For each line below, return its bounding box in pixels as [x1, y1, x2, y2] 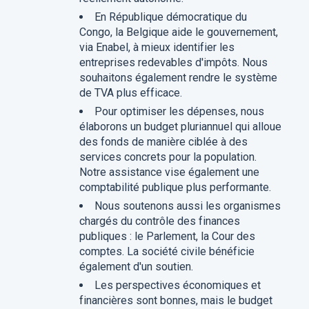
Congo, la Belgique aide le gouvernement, [79, 26, 278, 39]
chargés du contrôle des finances [79, 215, 240, 228]
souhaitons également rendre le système [79, 71, 277, 84]
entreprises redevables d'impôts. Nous [79, 56, 268, 69]
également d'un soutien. [79, 260, 193, 273]
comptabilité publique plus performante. [79, 181, 271, 194]
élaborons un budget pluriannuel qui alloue [79, 120, 281, 133]
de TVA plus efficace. [79, 86, 182, 99]
